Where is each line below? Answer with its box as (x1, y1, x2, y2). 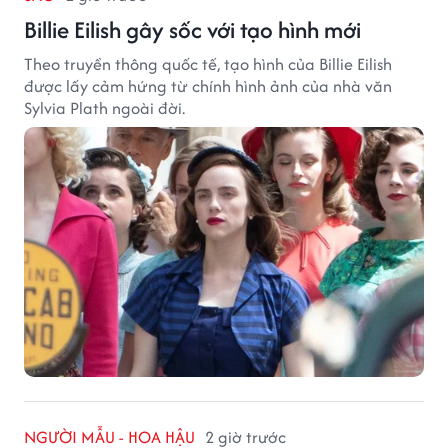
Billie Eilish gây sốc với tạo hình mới (24, 13, 361, 47)
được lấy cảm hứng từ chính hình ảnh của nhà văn (24, 74, 392, 99)
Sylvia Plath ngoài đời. (24, 96, 185, 121)
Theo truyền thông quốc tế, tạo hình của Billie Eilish (24, 52, 392, 77)
